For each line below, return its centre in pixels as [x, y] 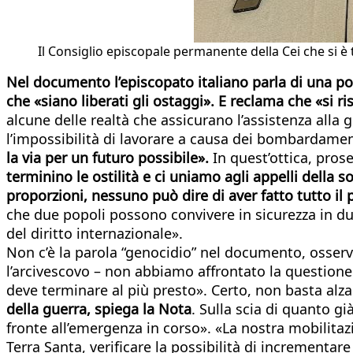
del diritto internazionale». [95, 233]
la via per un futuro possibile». [110, 157]
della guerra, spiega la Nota [99, 308]
